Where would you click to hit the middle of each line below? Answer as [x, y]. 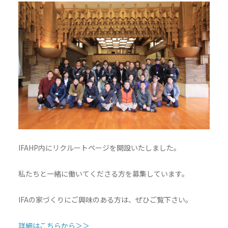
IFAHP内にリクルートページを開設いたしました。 [99, 147]
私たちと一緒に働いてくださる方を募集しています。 [103, 173]
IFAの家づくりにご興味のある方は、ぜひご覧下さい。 [105, 199]
